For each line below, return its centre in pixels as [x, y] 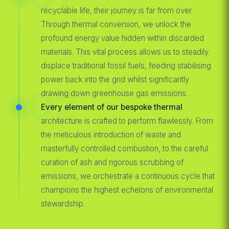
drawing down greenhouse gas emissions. [114, 93]
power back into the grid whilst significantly [115, 79]
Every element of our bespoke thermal [112, 107]
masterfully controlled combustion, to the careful [124, 148]
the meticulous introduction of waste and [111, 134]
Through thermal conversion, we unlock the [116, 24]
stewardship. [63, 203]
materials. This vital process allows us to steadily [125, 52]
